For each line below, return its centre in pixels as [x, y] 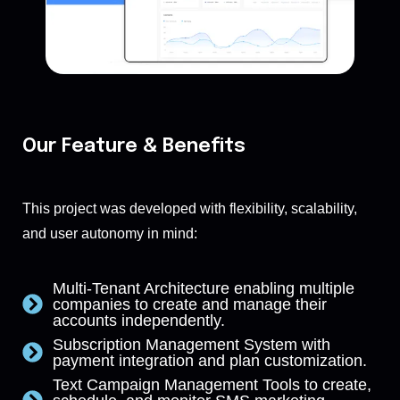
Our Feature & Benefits [134, 146]
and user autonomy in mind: [110, 233]
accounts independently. [138, 320]
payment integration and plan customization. [209, 360]
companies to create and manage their [189, 304]
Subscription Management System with [191, 344]
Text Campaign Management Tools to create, [212, 384]
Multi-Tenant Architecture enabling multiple [203, 288]
